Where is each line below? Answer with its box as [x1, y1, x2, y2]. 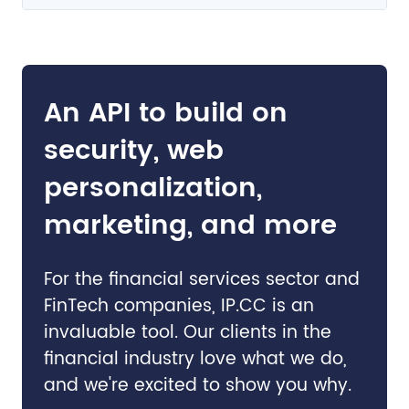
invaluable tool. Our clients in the [43, 318, 331, 347]
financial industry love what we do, [43, 344, 347, 373]
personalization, [43, 166, 262, 210]
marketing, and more [43, 204, 337, 247]
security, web [43, 129, 224, 173]
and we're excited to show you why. [43, 371, 351, 400]
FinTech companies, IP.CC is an [43, 291, 314, 320]
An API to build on [43, 91, 288, 135]
